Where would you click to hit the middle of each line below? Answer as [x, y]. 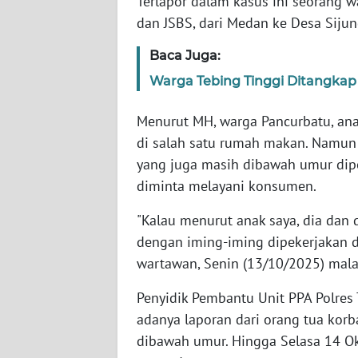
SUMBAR [52, 93]
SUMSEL [52, 152]
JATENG [50, 329]
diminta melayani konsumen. [227, 186]
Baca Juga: [185, 56]
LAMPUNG [56, 270]
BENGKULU [59, 211]
